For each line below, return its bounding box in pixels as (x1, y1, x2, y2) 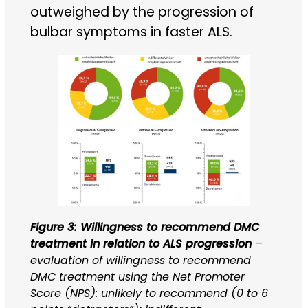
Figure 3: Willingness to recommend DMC (30, 219, 259, 235)
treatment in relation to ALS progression (30, 235, 252, 252)
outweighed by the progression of (30, 3, 254, 22)
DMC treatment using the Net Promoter (30, 268, 245, 285)
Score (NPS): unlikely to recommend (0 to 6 (30, 285, 268, 301)
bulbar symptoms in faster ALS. (30, 23, 232, 42)
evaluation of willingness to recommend (30, 252, 251, 268)
